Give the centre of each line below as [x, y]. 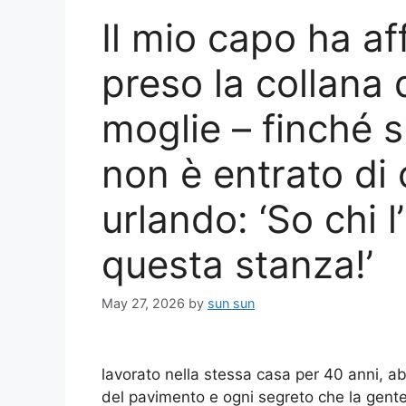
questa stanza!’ [237, 264]
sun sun [231, 304]
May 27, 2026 [143, 304]
